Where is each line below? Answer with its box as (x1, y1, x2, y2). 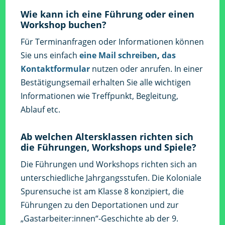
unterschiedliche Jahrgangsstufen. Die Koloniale (21, 172, 202, 184)
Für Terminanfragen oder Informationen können (21, 36, 204, 48)
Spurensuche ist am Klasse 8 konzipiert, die (21, 186, 184, 197)
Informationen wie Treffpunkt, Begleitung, (21, 90, 179, 102)
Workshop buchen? (21, 19, 107, 31)
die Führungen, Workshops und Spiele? (21, 141, 197, 154)
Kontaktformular (21, 63, 90, 75)
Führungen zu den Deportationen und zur (21, 199, 179, 211)
